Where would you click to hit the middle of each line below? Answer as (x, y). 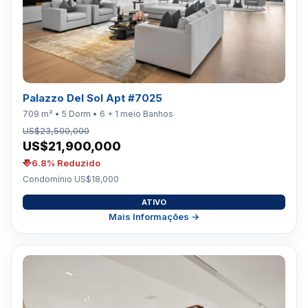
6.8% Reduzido (66, 163)
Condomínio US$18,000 (71, 179)
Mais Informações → (154, 217)
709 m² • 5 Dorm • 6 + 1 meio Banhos (98, 114)
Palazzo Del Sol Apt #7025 (92, 98)
